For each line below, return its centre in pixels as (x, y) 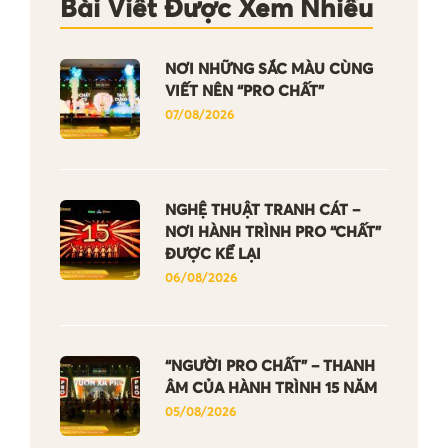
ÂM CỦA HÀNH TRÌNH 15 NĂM (271, 388)
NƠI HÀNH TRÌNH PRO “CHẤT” (273, 232)
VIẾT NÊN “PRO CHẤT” (244, 91)
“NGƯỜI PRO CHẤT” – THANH (270, 366)
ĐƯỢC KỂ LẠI (213, 254)
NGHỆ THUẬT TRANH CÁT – (262, 210)
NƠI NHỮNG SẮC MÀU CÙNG (269, 69)
